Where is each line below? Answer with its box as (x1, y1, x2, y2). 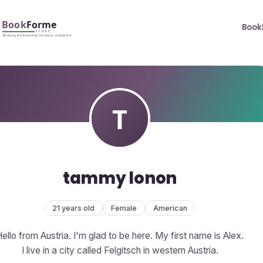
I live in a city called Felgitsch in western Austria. (21, 244, 218, 256)
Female (111, 203, 137, 213)
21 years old (52, 203, 95, 213)
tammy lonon (62, 166, 177, 190)
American (153, 203, 187, 213)
